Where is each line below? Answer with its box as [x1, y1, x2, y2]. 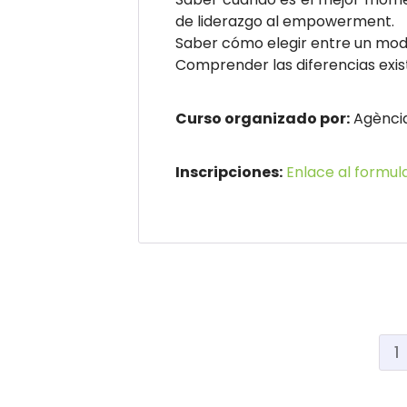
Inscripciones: [175, 162, 283, 183]
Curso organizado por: [175, 108, 350, 129]
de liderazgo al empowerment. [175, 11, 394, 32]
